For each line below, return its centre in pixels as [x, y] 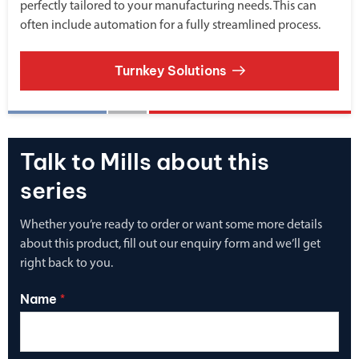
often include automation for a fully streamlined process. [170, 25]
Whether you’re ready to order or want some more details [171, 225]
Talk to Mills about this [145, 161]
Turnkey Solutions [170, 70]
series [54, 190]
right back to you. [67, 263]
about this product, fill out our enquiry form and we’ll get [170, 244]
